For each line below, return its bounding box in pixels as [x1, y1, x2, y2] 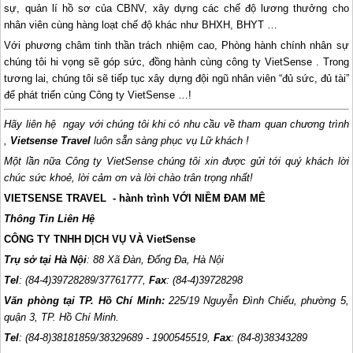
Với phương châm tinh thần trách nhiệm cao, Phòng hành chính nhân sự [4, 39, 349, 51]
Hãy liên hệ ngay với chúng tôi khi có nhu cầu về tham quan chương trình [4, 117, 349, 130]
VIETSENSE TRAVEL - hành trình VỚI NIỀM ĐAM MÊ [4, 191, 266, 204]
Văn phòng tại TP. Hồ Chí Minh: [4, 294, 169, 307]
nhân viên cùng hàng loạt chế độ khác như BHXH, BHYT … [4, 18, 278, 31]
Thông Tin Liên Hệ [4, 212, 95, 225]
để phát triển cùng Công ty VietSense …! [4, 88, 192, 101]
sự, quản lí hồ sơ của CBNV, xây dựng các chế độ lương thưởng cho [4, 2, 349, 14]
